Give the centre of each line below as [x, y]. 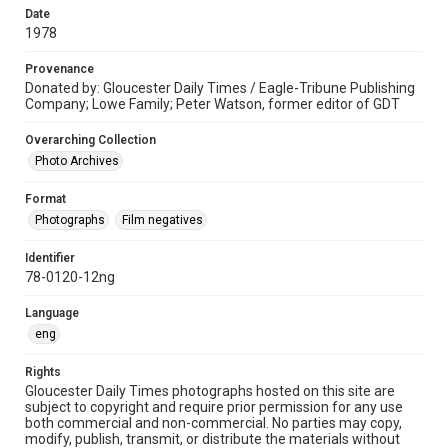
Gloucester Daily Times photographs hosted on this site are [210, 391]
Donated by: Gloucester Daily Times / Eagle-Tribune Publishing [220, 88]
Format [45, 199]
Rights [43, 372]
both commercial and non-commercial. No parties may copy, [213, 423]
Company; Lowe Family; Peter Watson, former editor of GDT [212, 104]
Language [52, 313]
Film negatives [162, 220]
